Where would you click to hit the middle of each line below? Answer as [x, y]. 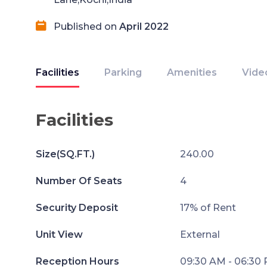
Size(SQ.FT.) [65, 154]
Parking [123, 72]
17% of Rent [208, 208]
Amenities [192, 72]
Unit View [59, 235]
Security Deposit [77, 208]
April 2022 [144, 27]
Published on [86, 27]
